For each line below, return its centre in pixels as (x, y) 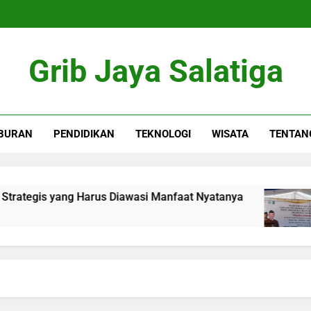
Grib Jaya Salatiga (155, 71)
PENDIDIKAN (84, 134)
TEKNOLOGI (163, 134)
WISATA (230, 134)
